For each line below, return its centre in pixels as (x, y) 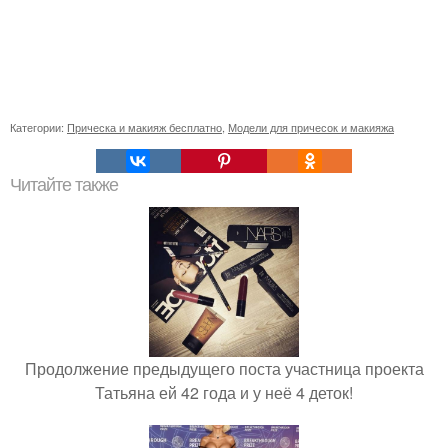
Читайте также (64, 185)
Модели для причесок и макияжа (311, 127)
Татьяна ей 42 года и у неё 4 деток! (224, 393)
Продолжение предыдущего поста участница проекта (224, 369)
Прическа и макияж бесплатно (144, 127)
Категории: (38, 127)
